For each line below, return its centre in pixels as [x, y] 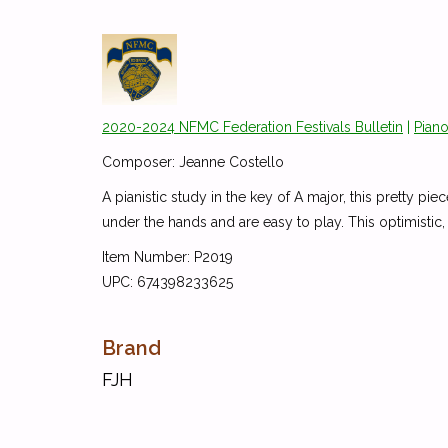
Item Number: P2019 [167, 256]
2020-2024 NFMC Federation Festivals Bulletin [252, 126]
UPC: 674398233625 [167, 281]
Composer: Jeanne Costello [193, 161]
